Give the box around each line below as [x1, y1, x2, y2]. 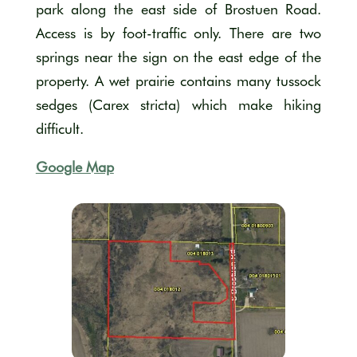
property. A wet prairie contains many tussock [35, 73, 322, 89]
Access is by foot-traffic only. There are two [35, 25, 322, 41]
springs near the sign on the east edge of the [35, 49, 322, 65]
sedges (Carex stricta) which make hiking [35, 96, 322, 113]
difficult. [35, 120, 84, 137]
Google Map [35, 159, 114, 175]
